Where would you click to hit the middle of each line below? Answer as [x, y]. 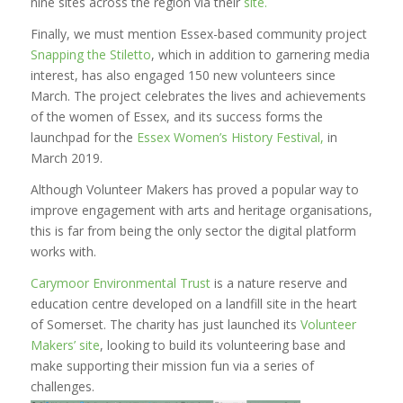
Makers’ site [65, 345]
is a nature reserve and [278, 282]
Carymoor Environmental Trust [120, 282]
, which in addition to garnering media [260, 55]
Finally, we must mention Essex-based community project [198, 34]
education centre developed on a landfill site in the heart [193, 303]
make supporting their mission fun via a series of [172, 365]
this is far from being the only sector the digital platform [193, 231]
